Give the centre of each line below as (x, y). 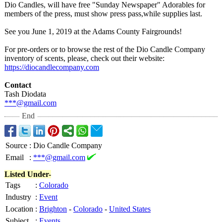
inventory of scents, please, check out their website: (84, 58)
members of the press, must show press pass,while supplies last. (103, 14)
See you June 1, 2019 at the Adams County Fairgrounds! (93, 31)
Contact (18, 85)
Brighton (53, 209)
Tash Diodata (25, 94)
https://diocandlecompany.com (52, 67)
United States (130, 209)
